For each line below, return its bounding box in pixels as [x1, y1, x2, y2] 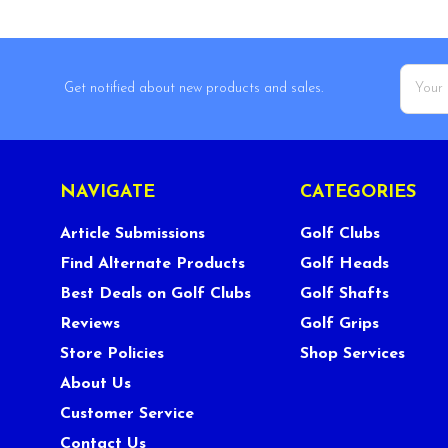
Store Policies [59, 345, 164, 362]
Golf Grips [300, 315, 380, 332]
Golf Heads [300, 255, 390, 272]
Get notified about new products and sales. [63, 81, 323, 97]
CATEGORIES [300, 182, 417, 202]
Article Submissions [59, 225, 205, 242]
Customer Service [59, 405, 194, 422]
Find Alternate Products [59, 255, 245, 272]
